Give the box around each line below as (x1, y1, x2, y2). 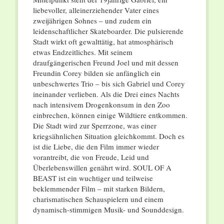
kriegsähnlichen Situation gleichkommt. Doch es (32, 131, 184, 141)
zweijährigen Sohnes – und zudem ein (32, 15, 151, 26)
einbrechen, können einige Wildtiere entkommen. (32, 110, 187, 120)
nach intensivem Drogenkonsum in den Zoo (32, 99, 170, 110)
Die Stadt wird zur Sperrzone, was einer (32, 120, 156, 131)
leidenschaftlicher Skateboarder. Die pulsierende (32, 26, 183, 36)
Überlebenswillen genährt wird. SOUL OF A (32, 162, 171, 173)
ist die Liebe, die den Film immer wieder (32, 141, 159, 152)
